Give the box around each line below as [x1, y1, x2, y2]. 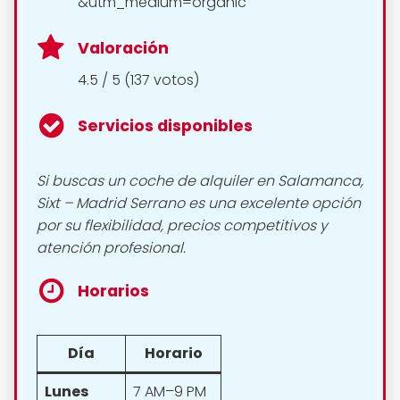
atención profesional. [37, 237, 186, 258]
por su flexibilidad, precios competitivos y [37, 214, 328, 236]
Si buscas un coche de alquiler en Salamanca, [37, 170, 363, 191]
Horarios [78, 279, 149, 302]
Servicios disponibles [78, 114, 253, 137]
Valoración [78, 37, 169, 60]
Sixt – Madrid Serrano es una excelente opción [37, 192, 361, 213]
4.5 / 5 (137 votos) [78, 69, 199, 90]
